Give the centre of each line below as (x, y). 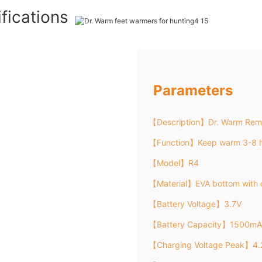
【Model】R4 (174, 163)
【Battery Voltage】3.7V (195, 204)
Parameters (195, 90)
